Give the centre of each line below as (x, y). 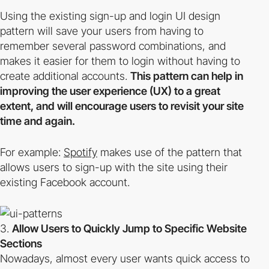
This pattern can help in (187, 76)
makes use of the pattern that (170, 152)
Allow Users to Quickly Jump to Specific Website (129, 228)
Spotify (80, 152)
